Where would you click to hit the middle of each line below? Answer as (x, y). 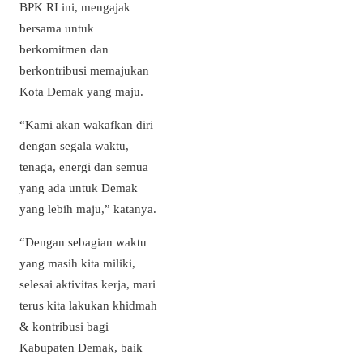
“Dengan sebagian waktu (83, 241)
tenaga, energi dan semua (84, 166)
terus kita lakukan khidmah (88, 305)
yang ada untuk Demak (79, 187)
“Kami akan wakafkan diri (86, 124)
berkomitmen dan (64, 49)
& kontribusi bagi (64, 326)
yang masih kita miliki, (77, 263)
